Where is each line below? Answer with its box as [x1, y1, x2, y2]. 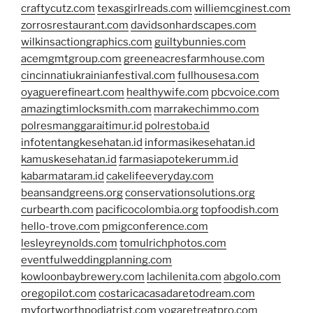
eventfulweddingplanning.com [21, 254, 172, 267]
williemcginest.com [194, 2, 291, 15]
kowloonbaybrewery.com [21, 270, 145, 284]
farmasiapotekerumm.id [119, 153, 238, 166]
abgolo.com [224, 270, 281, 284]
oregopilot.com [21, 287, 96, 300]
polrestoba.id [145, 119, 210, 133]
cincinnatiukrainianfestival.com [21, 69, 175, 82]
